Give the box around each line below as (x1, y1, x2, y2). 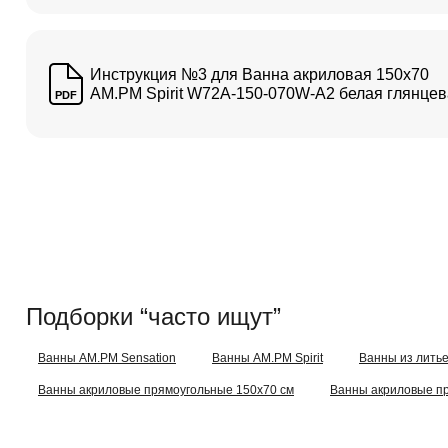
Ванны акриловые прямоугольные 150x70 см (38, 383, 294, 397)
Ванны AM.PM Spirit (212, 351, 323, 365)
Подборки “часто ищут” (26, 303, 281, 330)
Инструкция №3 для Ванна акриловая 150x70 (90, 66, 429, 83)
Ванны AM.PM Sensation (38, 351, 176, 365)
